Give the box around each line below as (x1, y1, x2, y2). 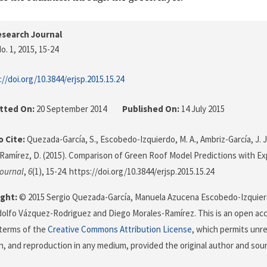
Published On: (122, 103, 179, 115)
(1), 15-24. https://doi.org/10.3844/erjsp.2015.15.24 (32, 166, 214, 178)
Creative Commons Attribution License (48, 223, 192, 235)
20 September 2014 (35, 103, 108, 115)
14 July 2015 (179, 103, 225, 115)
